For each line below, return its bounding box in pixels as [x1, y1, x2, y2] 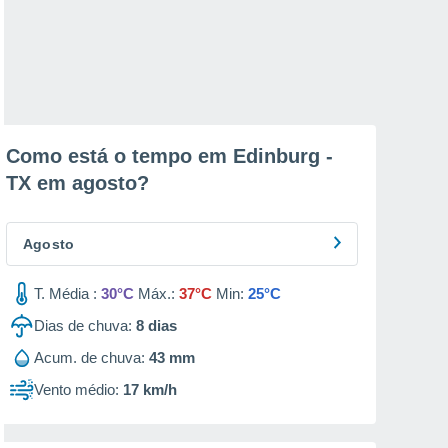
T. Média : [34, 285, 97, 302]
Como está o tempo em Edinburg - [6, 145, 333, 167]
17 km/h [123, 381, 177, 398]
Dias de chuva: [34, 317, 132, 334]
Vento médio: [34, 381, 119, 398]
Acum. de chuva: [34, 349, 145, 366]
